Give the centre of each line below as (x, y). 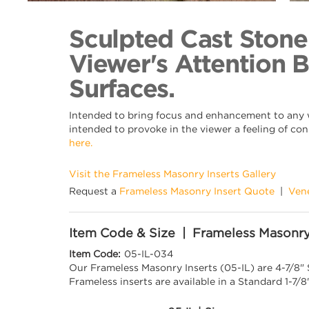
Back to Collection (44, 22)
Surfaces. (122, 88)
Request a (94, 191)
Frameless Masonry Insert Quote (197, 191)
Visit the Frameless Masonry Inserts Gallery (172, 173)
